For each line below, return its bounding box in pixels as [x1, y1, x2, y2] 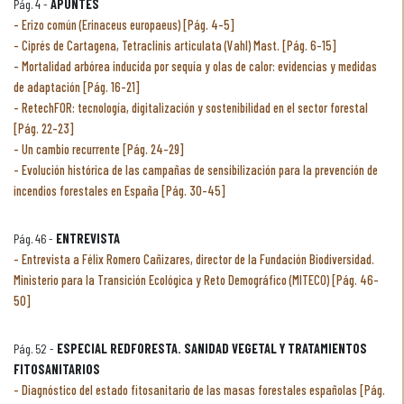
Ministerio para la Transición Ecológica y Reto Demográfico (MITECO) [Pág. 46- [14, 272, 379, 288]
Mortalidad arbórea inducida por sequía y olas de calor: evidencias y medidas [22, 59, 377, 74]
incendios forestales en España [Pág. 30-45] [14, 183, 225, 198]
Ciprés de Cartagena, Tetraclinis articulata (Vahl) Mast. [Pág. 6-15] [22, 38, 336, 53]
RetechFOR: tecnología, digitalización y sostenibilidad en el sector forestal [22, 100, 368, 115]
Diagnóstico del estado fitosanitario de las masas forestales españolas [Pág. [22, 382, 385, 398]
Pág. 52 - [14, 341, 57, 356]
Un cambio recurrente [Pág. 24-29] [22, 142, 184, 157]
